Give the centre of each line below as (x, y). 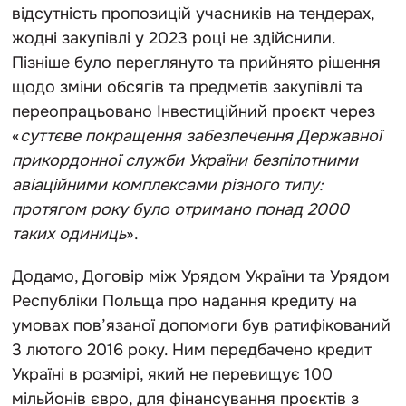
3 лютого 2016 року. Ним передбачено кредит (192, 349)
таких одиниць (69, 233)
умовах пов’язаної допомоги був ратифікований (201, 325)
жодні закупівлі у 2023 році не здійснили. (174, 38)
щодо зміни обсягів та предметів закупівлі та (187, 87)
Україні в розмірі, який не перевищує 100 (172, 374)
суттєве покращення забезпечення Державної (201, 135)
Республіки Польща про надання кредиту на (184, 300)
